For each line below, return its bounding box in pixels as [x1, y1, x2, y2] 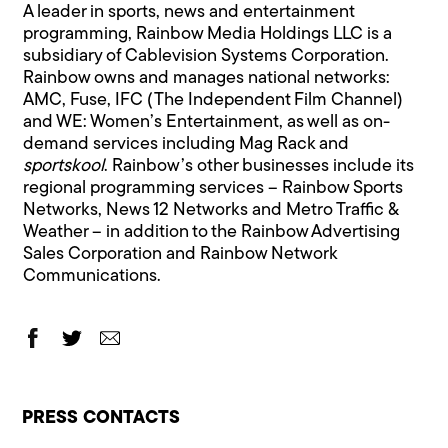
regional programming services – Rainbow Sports [23, 178, 404, 198]
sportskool [23, 156, 105, 176]
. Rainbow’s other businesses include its [104, 156, 415, 176]
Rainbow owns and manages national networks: [23, 68, 391, 88]
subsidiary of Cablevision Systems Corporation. [23, 46, 390, 66]
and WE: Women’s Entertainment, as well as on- [23, 112, 391, 132]
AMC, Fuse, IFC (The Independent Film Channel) [23, 90, 404, 110]
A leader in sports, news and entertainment [23, 2, 355, 22]
